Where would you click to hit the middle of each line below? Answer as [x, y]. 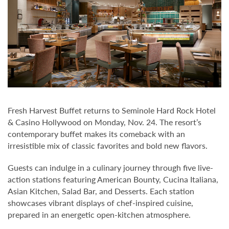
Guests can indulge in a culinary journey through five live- [110, 168]
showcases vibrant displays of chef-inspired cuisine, [100, 203]
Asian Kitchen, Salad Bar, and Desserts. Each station [101, 191]
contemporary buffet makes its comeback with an [96, 134]
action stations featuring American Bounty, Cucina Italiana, [113, 179]
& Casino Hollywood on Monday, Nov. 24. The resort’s [105, 122]
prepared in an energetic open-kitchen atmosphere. [99, 215]
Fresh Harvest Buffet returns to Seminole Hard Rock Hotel [112, 110]
